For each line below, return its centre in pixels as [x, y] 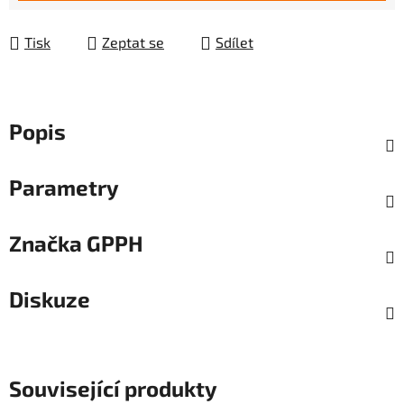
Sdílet [234, 42]
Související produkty [113, 389]
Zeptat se [133, 42]
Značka [46, 243]
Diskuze [50, 299]
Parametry [64, 188]
